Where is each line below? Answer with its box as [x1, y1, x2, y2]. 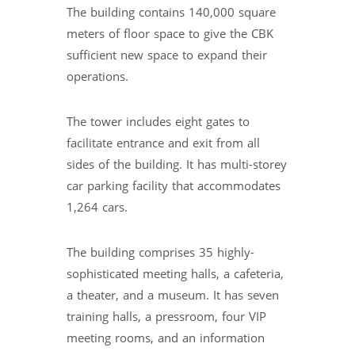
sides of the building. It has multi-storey [67, 154, 287, 176]
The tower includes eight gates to [67, 111, 250, 133]
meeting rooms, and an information [67, 327, 265, 349]
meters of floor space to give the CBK [67, 23, 273, 45]
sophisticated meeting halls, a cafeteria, [67, 263, 284, 285]
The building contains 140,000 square [67, 2, 276, 24]
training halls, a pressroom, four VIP [67, 306, 266, 328]
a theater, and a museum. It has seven [67, 284, 279, 307]
